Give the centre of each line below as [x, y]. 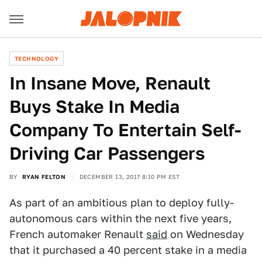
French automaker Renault [78, 234]
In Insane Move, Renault [110, 83]
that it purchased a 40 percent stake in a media [128, 250]
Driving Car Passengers [107, 153]
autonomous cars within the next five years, [120, 218]
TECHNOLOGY [37, 58]
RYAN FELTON [44, 177]
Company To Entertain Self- [125, 130]
